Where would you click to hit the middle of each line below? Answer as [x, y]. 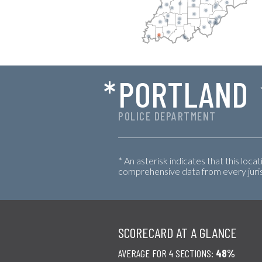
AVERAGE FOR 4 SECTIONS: [167, 253]
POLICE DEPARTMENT [167, 116]
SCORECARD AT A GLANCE [177, 232]
